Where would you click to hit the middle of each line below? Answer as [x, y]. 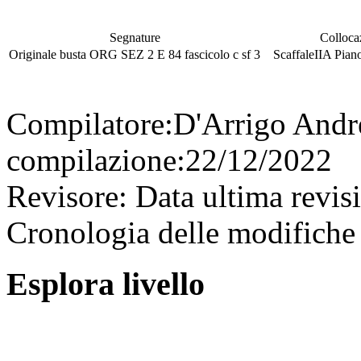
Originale [34, 54]
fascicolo [207, 54]
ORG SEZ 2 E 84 [135, 54]
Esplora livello [106, 284]
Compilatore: [90, 123]
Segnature [135, 37]
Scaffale [294, 54]
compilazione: [96, 160]
